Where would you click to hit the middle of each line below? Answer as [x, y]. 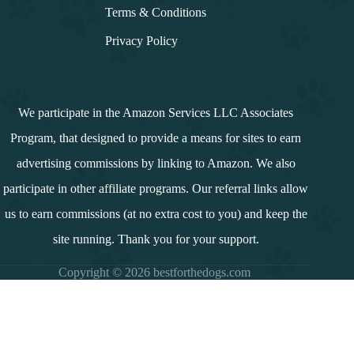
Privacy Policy [142, 41]
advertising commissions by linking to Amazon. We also [156, 163]
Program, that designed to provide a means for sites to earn [156, 138]
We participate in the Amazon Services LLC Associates [156, 113]
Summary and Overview [125, 341]
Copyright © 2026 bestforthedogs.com [156, 272]
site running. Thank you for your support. [156, 239]
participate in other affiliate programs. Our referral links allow [156, 188]
